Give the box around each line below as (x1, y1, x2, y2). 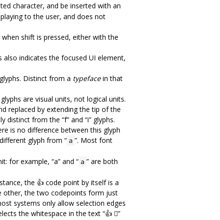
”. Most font (75, 135, 112, 145)
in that (101, 73, 123, 83)
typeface (73, 73, 101, 83)
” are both (86, 156, 118, 166)
